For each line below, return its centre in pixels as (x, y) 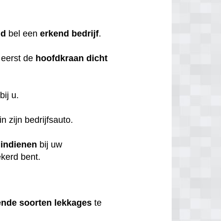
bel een (23, 34)
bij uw (50, 145)
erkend (55, 34)
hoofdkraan (60, 58)
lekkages (73, 203)
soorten (36, 203)
